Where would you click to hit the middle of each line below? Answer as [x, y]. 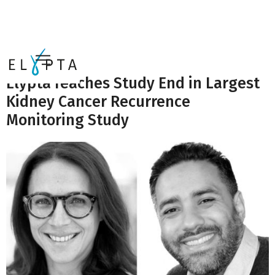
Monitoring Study [68, 120]
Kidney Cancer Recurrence [98, 102]
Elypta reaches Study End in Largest [133, 83]
